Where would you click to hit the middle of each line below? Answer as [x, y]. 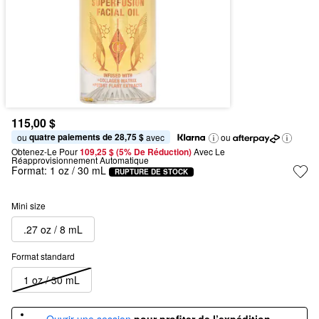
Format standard [43, 256]
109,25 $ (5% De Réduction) [137, 152]
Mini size [28, 205]
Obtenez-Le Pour [45, 151]
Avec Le [209, 151]
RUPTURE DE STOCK [151, 171]
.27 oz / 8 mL [53, 229]
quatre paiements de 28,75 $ [87, 137]
